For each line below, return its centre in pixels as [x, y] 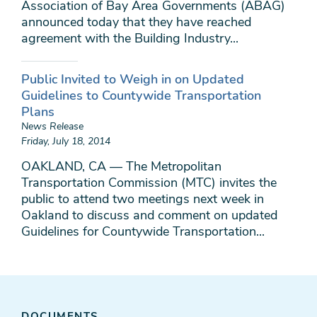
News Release [52, 126]
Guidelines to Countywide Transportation [141, 96]
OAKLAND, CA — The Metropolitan [121, 166]
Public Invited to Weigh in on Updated [133, 79]
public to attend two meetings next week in [143, 199]
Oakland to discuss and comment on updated [149, 215]
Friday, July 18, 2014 [66, 141]
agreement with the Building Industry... [130, 38]
